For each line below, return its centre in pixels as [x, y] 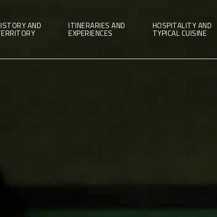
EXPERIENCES [91, 33]
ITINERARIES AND [97, 25]
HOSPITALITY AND [182, 25]
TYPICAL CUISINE [179, 33]
